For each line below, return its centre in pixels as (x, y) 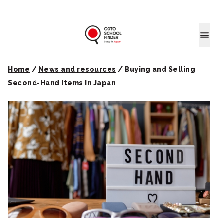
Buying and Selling (160, 69)
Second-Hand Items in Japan (62, 83)
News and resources (77, 69)
